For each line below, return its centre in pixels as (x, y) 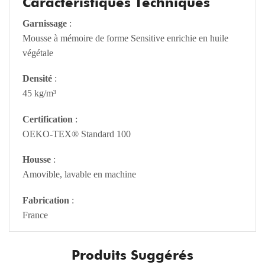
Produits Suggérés (132, 255)
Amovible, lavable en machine (80, 174)
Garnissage (45, 23)
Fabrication (46, 200)
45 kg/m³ (40, 93)
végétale (38, 53)
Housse (37, 160)
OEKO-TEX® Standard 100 (77, 134)
